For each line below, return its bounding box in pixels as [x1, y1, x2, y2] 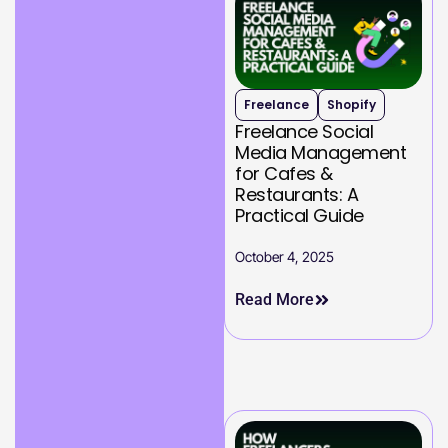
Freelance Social [235, 119, 373, 145]
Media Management [235, 140, 406, 166]
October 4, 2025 [235, 248, 334, 266]
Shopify [327, 96, 376, 114]
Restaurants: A [235, 182, 358, 208]
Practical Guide [235, 203, 364, 229]
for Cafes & [235, 161, 333, 187]
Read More [235, 290, 314, 310]
